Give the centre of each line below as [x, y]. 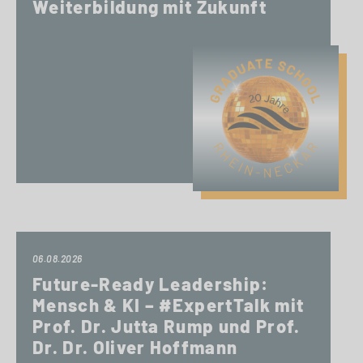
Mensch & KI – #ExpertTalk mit [169, 305]
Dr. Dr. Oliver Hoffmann [135, 347]
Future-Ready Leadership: [151, 284]
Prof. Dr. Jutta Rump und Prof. [167, 326]
